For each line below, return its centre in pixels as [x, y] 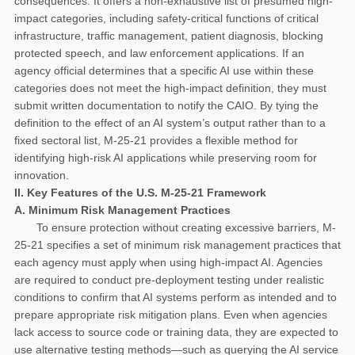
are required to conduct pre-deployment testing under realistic [169, 279]
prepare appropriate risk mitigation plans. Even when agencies [171, 314]
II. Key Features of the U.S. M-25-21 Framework [140, 192]
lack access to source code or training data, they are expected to [176, 332]
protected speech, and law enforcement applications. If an [159, 53]
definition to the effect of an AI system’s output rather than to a [170, 122]
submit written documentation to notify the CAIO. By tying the [166, 105]
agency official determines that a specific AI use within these [164, 70]
